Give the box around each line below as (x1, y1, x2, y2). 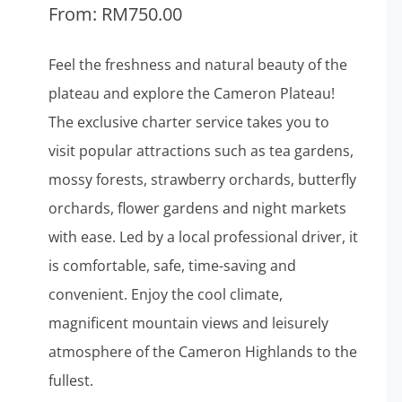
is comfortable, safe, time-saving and (48, 256, 296, 275)
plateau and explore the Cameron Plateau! (48, 83, 335, 103)
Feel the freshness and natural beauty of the (48, 55, 347, 74)
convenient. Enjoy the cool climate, (48, 284, 283, 304)
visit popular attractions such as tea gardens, (48, 141, 354, 161)
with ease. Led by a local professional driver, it (48, 227, 358, 247)
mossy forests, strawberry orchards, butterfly (48, 170, 356, 189)
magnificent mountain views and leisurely (48, 313, 328, 333)
